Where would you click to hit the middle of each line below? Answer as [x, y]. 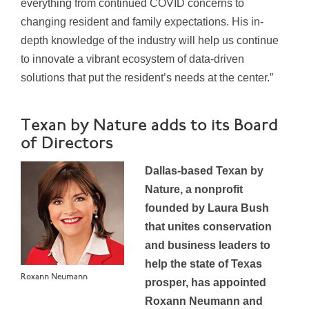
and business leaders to [208, 246]
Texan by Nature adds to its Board [149, 126]
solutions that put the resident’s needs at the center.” [147, 78]
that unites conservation [208, 227]
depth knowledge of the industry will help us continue [150, 41]
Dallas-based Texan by [204, 171]
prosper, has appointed [206, 283]
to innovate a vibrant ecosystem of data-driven [132, 59]
